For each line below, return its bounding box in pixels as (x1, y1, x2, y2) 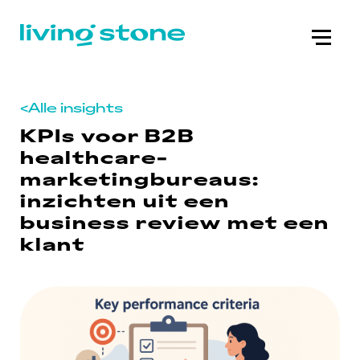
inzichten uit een (20, 186, 230, 213)
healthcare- (20, 143, 169, 170)
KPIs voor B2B (20, 121, 194, 148)
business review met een (20, 208, 329, 235)
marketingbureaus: (20, 165, 260, 191)
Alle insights (28, 97, 123, 117)
